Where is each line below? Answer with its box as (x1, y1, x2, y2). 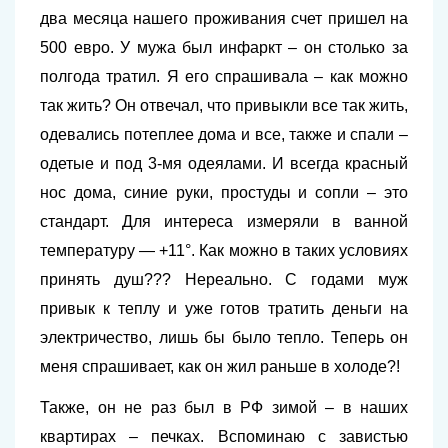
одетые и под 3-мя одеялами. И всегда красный (40, 155, 408, 172)
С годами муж (285, 271, 409, 288)
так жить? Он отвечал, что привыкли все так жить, (40, 97, 408, 114)
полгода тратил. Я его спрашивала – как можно (40, 68, 408, 85)
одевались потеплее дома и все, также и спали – (40, 126, 408, 143)
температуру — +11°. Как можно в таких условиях (40, 242, 408, 259)
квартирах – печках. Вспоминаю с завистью (40, 428, 408, 445)
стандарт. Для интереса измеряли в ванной (40, 213, 408, 230)
